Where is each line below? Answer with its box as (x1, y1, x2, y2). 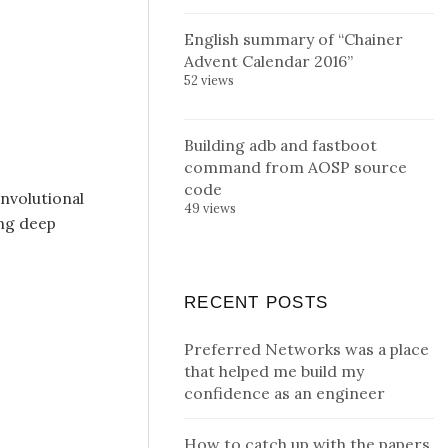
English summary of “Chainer (184, 29, 403, 49)
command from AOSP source (184, 157, 407, 177)
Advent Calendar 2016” (184, 51, 353, 71)
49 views (184, 200, 236, 216)
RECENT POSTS (184, 293, 329, 312)
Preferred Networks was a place (184, 339, 429, 359)
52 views (184, 72, 234, 88)
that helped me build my (184, 361, 364, 381)
